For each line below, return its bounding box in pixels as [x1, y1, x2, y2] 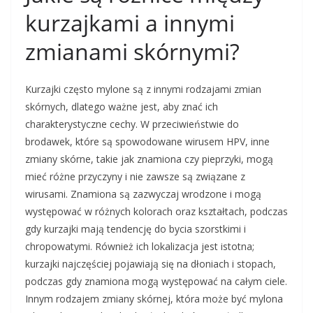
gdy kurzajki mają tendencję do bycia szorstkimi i [25, 222, 246, 236]
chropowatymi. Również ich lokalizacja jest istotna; [25, 240, 254, 254]
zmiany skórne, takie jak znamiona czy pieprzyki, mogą [25, 152, 273, 166]
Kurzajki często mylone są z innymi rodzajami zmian [25, 82, 261, 96]
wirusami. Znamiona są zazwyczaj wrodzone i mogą [25, 187, 261, 201]
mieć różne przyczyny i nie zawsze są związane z [25, 170, 245, 184]
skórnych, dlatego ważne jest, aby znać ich [25, 100, 218, 114]
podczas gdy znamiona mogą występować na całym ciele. [25, 275, 287, 289]
